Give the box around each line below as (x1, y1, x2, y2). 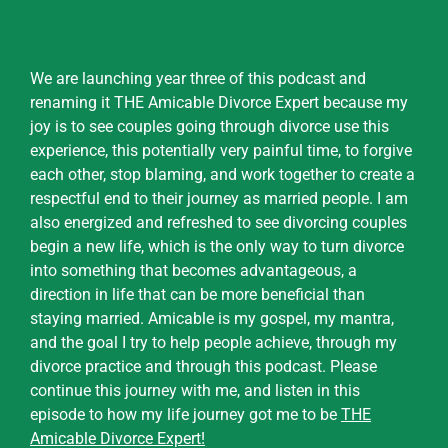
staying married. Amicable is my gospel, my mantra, (30, 308, 394, 328)
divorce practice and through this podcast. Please (30, 356, 377, 376)
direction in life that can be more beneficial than (30, 284, 365, 304)
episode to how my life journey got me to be (30, 404, 341, 424)
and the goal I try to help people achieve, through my (30, 332, 397, 352)
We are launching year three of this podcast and (30, 68, 366, 88)
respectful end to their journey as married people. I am (30, 188, 408, 208)
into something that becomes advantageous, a (30, 260, 357, 280)
